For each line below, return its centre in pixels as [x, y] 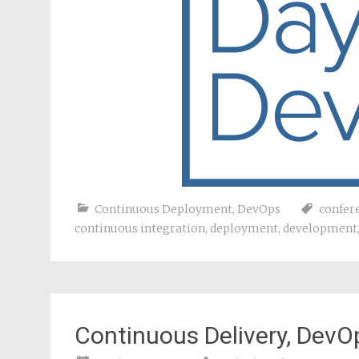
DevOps [259, 209]
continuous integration [140, 228]
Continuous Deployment [163, 209]
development [320, 228]
